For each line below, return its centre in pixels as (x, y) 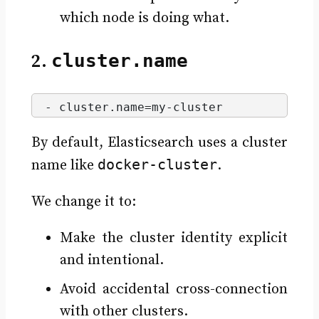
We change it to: (83, 202)
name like (64, 166)
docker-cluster (157, 165)
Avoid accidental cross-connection (174, 290)
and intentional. (111, 261)
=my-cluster (183, 108)
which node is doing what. (144, 19)
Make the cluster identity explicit (174, 239)
